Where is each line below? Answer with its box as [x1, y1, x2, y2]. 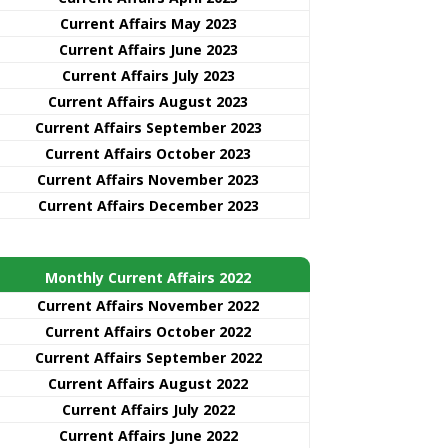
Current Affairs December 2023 [37, 195, 259, 215]
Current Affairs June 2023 [58, 39, 238, 59]
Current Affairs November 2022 [37, 295, 259, 315]
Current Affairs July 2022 [61, 399, 235, 419]
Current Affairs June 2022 [58, 425, 238, 445]
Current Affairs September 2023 [34, 117, 262, 137]
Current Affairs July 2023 [61, 65, 235, 85]
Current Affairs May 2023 [59, 13, 237, 33]
